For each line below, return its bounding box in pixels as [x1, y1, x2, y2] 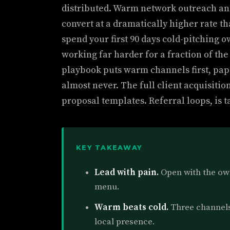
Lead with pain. [94, 167, 159, 178]
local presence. [94, 216, 155, 227]
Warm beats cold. [94, 202, 168, 213]
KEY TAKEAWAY [76, 144, 143, 151]
